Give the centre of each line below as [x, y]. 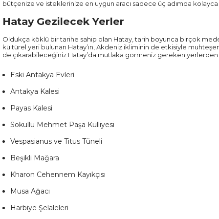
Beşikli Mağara [35, 158]
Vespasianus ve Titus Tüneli [56, 141]
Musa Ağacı [30, 191]
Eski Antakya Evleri [42, 75]
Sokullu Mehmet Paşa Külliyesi [62, 125]
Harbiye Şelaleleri [39, 208]
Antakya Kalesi [35, 91]
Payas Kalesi [31, 108]
